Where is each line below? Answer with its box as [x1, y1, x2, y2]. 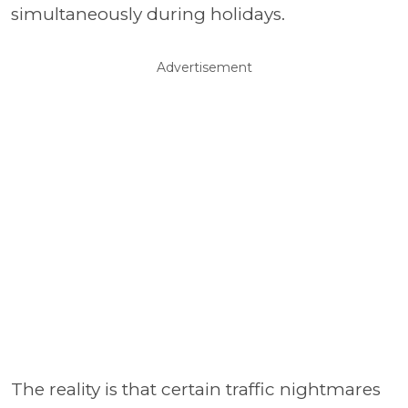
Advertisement [156, 59, 252, 76]
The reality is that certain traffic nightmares [11, 379, 381, 400]
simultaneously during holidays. [11, 4, 285, 25]
